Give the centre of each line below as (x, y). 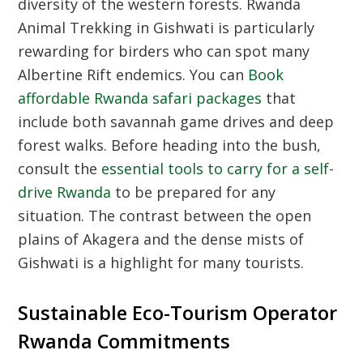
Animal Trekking (75, 28)
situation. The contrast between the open (165, 216)
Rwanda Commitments (124, 341)
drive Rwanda (65, 192)
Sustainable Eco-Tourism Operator (178, 313)
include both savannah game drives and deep (176, 122)
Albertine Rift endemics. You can (133, 75)
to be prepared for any (194, 192)
